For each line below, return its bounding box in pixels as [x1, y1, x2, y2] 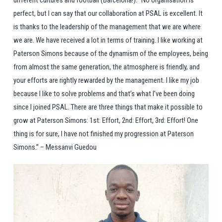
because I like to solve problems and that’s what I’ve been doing [13, 89, 195, 98]
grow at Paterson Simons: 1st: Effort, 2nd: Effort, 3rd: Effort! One [13, 115, 198, 125]
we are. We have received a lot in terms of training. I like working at [13, 35, 203, 45]
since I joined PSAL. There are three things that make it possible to [13, 102, 203, 111]
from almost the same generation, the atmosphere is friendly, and [13, 62, 200, 71]
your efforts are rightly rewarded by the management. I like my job [13, 75, 199, 85]
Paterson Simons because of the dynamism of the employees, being [13, 49, 208, 58]
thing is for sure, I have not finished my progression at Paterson [13, 129, 194, 138]
